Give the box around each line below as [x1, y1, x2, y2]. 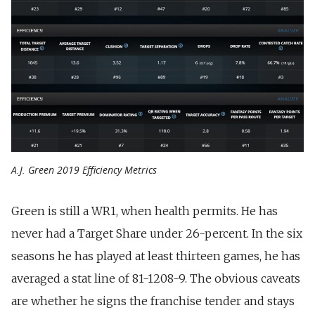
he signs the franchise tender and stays [77, 293, 295, 308]
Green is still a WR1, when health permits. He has [11, 203, 278, 218]
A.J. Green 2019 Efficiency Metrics [11, 162, 157, 176]
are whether [11, 293, 77, 308]
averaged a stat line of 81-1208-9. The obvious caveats [11, 271, 300, 285]
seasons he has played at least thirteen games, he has [11, 248, 300, 263]
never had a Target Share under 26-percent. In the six [11, 226, 302, 240]
